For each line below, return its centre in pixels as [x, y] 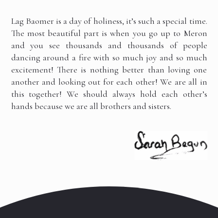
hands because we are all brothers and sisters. [91, 106]
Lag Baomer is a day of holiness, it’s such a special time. [109, 21]
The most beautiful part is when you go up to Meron [109, 33]
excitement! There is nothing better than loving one [109, 70]
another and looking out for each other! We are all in [109, 82]
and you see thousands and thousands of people [109, 45]
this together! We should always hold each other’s [109, 94]
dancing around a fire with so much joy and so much [109, 58]
